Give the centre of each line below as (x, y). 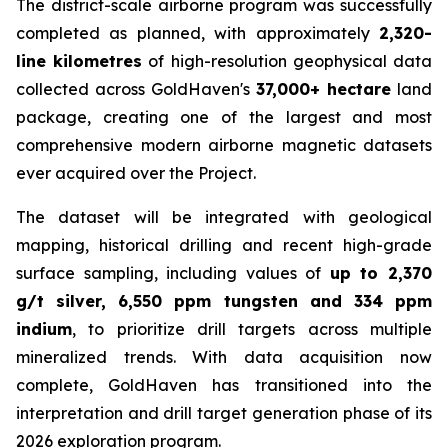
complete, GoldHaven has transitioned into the (224, 385)
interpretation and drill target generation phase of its (224, 413)
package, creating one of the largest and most (224, 117)
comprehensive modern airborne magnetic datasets (224, 145)
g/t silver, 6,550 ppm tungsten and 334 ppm (224, 301)
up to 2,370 (381, 273)
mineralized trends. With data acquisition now (224, 357)
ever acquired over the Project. (136, 173)
